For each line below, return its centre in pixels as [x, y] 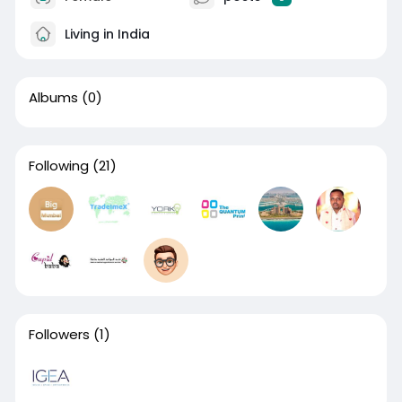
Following [58, 166]
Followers [59, 334]
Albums [53, 97]
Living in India [105, 34]
